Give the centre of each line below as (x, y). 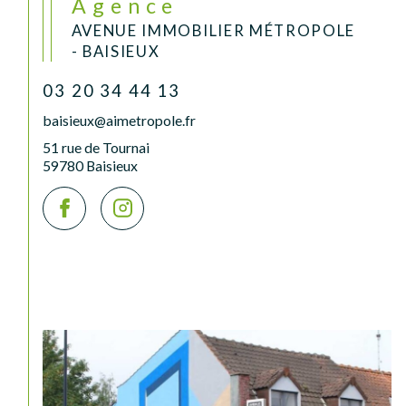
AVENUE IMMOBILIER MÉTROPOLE (213, 30)
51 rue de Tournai (97, 148)
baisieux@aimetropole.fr (120, 120)
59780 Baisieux (91, 166)
